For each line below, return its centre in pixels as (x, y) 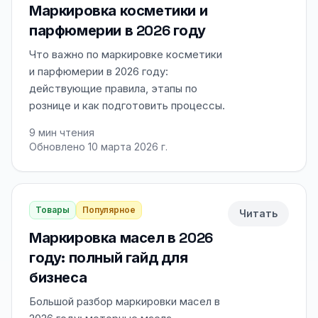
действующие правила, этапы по (113, 88)
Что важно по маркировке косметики (126, 54)
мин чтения (65, 132)
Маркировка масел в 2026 (121, 238)
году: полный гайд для (109, 258)
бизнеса (58, 278)
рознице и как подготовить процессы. (127, 105)
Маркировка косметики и (119, 11)
